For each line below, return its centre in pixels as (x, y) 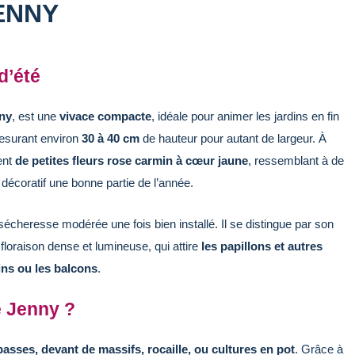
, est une (36, 116)
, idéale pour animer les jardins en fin (245, 116)
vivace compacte (105, 116)
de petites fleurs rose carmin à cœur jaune (132, 160)
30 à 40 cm (112, 138)
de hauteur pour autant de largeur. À (235, 138)
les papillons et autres (262, 246)
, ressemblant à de (296, 160)
